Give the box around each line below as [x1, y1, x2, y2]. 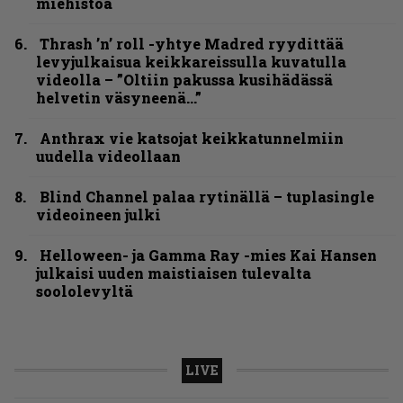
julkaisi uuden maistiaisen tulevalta [36, 263, 311, 282]
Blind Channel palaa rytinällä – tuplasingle [40, 186, 374, 206]
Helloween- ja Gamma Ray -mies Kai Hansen [40, 245, 377, 264]
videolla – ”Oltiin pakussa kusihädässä [36, 69, 333, 89]
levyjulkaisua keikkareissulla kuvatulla [36, 51, 346, 71]
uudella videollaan [36, 146, 181, 166]
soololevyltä [36, 281, 133, 300]
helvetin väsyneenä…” [36, 87, 201, 107]
